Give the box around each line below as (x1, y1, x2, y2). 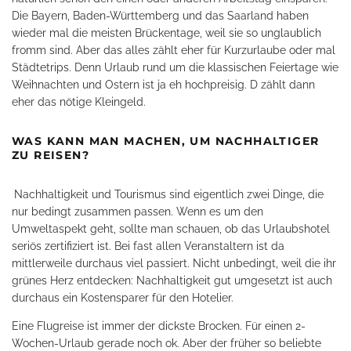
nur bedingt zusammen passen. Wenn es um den (12, 205, 263, 218)
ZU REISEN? (12, 148, 90, 162)
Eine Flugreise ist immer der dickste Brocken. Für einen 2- (12, 320, 306, 332)
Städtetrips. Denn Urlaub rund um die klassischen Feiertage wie (12, 61, 338, 74)
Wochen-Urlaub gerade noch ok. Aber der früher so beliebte (12, 337, 321, 349)
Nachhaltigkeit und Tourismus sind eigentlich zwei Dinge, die (14, 188, 324, 201)
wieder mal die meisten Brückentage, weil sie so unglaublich (12, 27, 321, 39)
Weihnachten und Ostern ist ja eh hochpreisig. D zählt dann (12, 78, 315, 91)
